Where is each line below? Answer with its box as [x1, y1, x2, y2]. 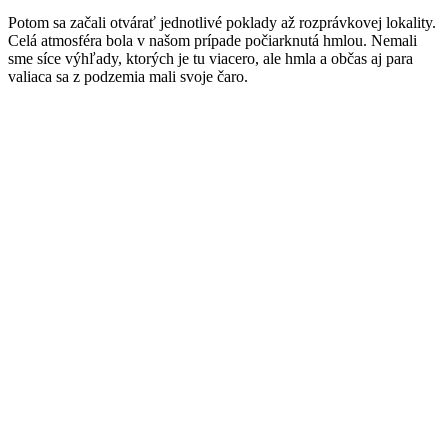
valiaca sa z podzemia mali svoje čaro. [8, 68, 248, 86]
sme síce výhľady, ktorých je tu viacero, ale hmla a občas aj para [8, 50, 413, 68]
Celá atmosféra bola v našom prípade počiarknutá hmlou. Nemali [8, 32, 417, 50]
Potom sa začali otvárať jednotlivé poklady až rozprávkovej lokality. [8, 14, 436, 32]
